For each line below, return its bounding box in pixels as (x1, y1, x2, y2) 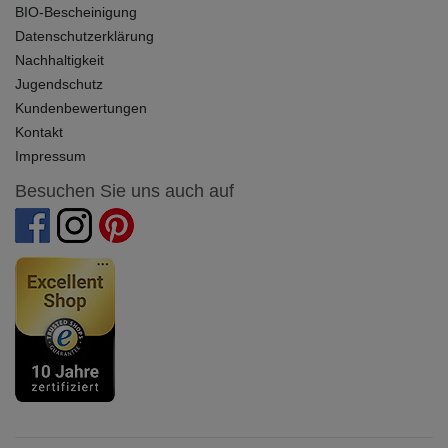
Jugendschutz (15, 75, 103, 92)
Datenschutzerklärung (15, 27, 154, 44)
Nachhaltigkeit (15, 51, 104, 68)
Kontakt (15, 123, 63, 140)
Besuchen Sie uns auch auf (15, 180, 234, 201)
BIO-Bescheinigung (15, 3, 137, 20)
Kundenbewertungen (15, 99, 147, 116)
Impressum (15, 147, 86, 164)
